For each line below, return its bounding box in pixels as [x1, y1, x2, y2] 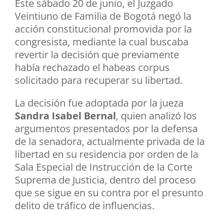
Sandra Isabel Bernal [15, 109, 116, 123]
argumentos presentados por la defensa [15, 122, 198, 136]
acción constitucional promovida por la [15, 22, 192, 36]
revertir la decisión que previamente [15, 48, 179, 62]
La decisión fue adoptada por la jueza [15, 96, 184, 110]
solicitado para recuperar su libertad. [15, 74, 183, 87]
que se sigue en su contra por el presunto [15, 186, 203, 200]
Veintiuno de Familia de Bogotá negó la [15, 9, 191, 23]
